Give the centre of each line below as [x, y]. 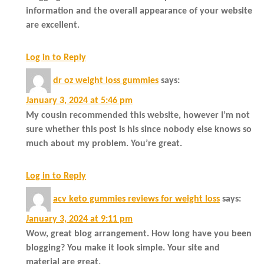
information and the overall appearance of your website [139, 11]
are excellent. [53, 25]
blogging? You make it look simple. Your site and [123, 248]
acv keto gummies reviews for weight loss [136, 199]
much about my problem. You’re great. [104, 143]
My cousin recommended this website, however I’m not [138, 115]
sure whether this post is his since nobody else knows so [139, 129]
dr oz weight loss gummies [106, 80]
